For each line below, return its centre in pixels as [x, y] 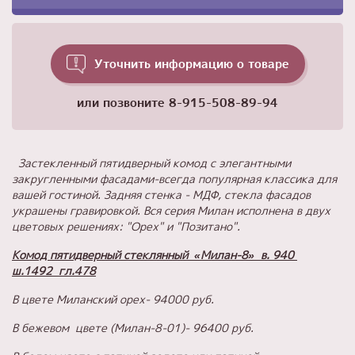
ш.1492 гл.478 [54, 270]
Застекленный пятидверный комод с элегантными [151, 162]
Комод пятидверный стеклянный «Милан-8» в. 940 [155, 254]
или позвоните [123, 102]
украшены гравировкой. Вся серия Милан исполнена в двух [171, 210]
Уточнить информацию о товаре [191, 63]
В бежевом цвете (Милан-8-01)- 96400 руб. [133, 327]
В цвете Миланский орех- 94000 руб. [113, 299]
